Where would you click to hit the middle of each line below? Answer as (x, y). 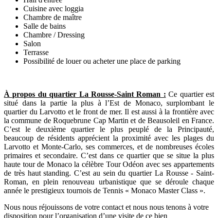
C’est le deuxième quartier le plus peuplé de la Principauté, (109, 129)
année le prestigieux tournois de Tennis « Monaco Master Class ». (105, 191)
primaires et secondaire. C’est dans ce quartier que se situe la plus (109, 156)
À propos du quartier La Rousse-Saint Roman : (85, 94)
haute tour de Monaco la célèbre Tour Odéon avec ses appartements (109, 164)
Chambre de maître (53, 18)
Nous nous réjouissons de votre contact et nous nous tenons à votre (106, 207)
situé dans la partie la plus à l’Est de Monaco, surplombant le (109, 103)
